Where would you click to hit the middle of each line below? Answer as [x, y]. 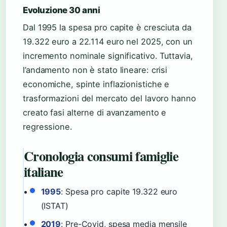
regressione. [48, 127]
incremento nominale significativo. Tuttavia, [108, 56]
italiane [44, 172]
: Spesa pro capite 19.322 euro [119, 192]
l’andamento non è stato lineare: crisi [95, 70]
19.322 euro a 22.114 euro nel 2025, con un [108, 42]
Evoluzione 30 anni [62, 10]
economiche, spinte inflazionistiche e [96, 84]
